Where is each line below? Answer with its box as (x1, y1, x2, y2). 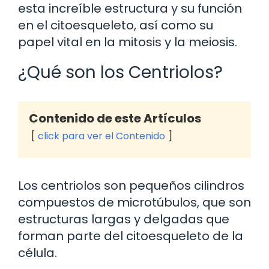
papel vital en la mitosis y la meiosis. (18, 33, 237, 50)
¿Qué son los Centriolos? (18, 60, 223, 84)
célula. (18, 244, 57, 261)
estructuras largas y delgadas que (18, 210, 229, 228)
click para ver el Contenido (38, 128, 165, 143)
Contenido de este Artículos (29, 109, 201, 127)
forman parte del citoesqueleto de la (18, 227, 243, 244)
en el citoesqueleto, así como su (18, 16, 213, 34)
